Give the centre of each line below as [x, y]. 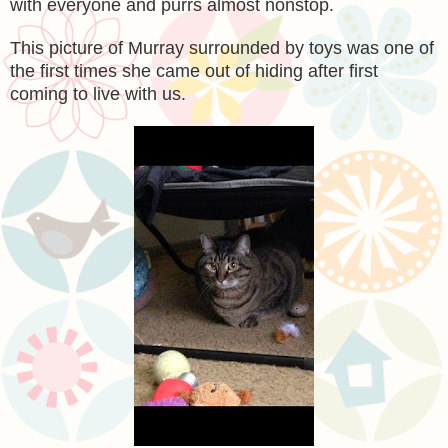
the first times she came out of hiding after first [194, 70]
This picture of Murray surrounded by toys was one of [222, 47]
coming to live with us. [98, 93]
